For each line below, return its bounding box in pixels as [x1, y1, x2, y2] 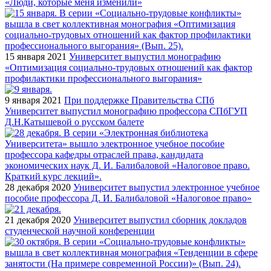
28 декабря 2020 [5, 181, 71, 192]
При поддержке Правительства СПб [64, 94, 214, 105]
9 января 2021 [5, 94, 62, 105]
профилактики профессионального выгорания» [5, 73, 202, 83]
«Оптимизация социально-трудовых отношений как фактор [5, 62, 252, 73]
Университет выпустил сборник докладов [73, 214, 247, 225]
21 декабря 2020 [5, 214, 71, 225]
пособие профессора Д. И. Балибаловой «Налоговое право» [5, 192, 252, 203]
